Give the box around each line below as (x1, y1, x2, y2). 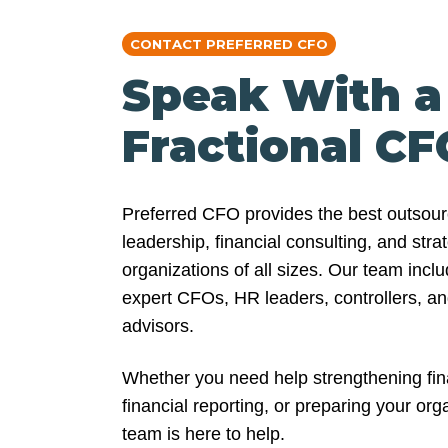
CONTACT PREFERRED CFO (129, 36, 328, 53)
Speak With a (122, 67, 442, 122)
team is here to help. (122, 423, 285, 444)
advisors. (122, 315, 194, 336)
